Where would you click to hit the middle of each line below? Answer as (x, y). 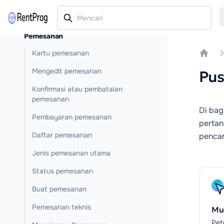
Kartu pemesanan (60, 53)
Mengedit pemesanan (67, 71)
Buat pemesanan (59, 189)
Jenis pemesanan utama (71, 153)
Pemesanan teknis (61, 207)
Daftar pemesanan (62, 135)
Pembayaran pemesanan (72, 117)
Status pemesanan (62, 171)
